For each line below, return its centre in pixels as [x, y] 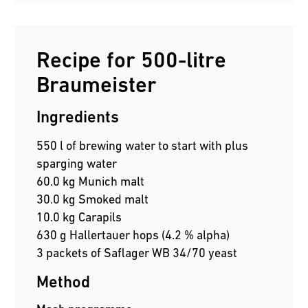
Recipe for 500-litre [132, 60]
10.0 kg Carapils [79, 217]
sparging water [77, 164]
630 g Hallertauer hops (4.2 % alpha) [133, 235]
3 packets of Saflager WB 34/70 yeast [137, 253]
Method [64, 282]
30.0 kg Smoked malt [93, 199]
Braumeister [97, 85]
